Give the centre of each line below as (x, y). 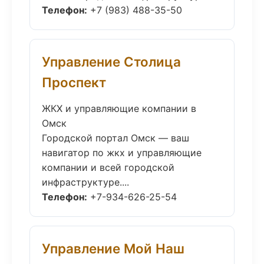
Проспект (74, 82)
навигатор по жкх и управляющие (122, 153)
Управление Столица (111, 62)
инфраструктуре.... (85, 182)
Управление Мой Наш (113, 248)
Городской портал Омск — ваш (115, 138)
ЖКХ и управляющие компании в (119, 108)
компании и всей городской (108, 167)
